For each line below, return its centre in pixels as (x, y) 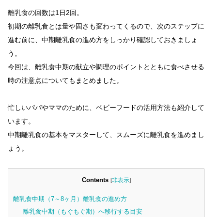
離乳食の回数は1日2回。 (46, 12)
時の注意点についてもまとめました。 (65, 80)
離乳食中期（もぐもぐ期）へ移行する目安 (82, 211)
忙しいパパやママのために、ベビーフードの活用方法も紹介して (106, 107)
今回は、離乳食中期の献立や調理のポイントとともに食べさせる (106, 67)
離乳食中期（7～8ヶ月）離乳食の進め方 (70, 199)
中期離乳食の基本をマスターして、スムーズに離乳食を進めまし (106, 134)
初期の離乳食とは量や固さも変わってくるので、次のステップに (106, 26)
